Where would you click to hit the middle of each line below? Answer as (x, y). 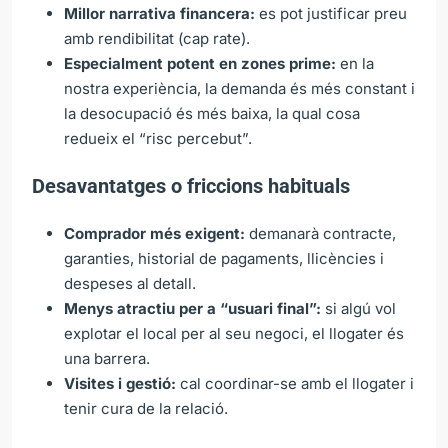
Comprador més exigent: (154, 233)
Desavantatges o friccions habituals (191, 185)
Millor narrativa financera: (159, 13)
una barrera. (107, 358)
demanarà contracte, (320, 233)
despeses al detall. (130, 283)
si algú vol (358, 308)
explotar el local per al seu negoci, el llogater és (234, 333)
